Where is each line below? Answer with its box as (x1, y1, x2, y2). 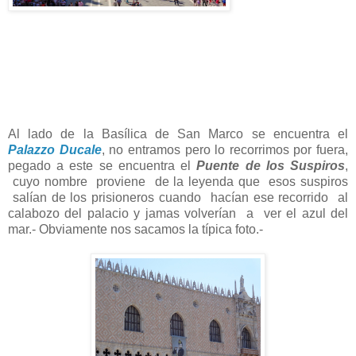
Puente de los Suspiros (196, 159, 346, 173)
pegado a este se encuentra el (8, 159, 197, 173)
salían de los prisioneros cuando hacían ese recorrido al (8, 191, 348, 205)
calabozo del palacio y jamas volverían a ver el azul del (8, 207, 348, 221)
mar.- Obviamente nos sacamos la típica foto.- (8, 222, 266, 237)
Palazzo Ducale (8, 143, 102, 157)
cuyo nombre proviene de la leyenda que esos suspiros (8, 175, 348, 189)
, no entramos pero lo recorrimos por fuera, (101, 143, 348, 157)
